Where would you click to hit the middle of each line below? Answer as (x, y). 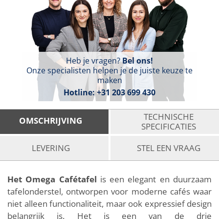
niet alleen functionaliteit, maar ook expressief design (109, 203)
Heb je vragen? (94, 60)
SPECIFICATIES (168, 126)
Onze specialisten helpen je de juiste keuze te (109, 70)
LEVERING (51, 148)
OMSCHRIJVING (51, 120)
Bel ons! (138, 60)
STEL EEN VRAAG (168, 148)
